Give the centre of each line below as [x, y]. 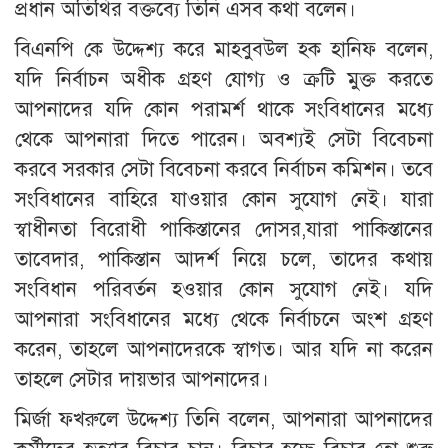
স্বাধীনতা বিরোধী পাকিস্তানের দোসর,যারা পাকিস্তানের [224, 230]
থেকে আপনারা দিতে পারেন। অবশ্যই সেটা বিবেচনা [224, 140]
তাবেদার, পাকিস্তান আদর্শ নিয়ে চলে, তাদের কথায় [224, 260]
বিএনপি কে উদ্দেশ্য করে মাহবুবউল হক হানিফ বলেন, [224, 50]
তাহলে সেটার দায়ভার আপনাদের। [142, 380]
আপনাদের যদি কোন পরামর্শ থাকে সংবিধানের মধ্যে [224, 110]
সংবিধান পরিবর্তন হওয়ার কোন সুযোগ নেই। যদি [224, 290]
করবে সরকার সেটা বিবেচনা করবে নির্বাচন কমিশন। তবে [224, 170]
